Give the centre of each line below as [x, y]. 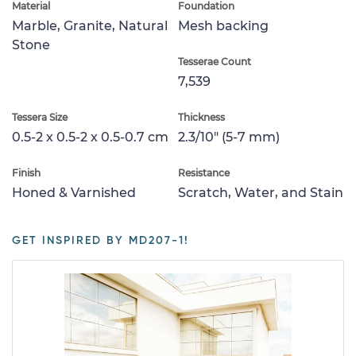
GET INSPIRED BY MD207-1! [101, 240]
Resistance [204, 172]
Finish [26, 172]
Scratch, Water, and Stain [261, 192]
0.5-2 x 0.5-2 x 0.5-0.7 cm [90, 137]
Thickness [201, 117]
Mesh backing [223, 25]
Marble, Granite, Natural [90, 25]
